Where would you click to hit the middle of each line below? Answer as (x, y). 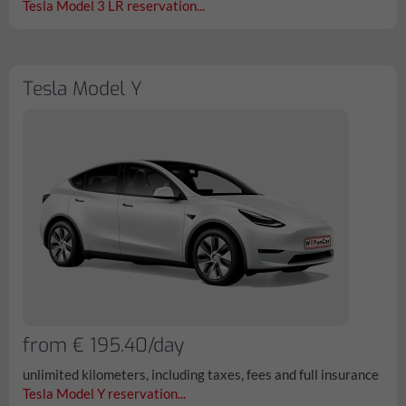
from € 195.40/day (103, 345)
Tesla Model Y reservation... (104, 393)
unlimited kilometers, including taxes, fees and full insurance (201, 374)
